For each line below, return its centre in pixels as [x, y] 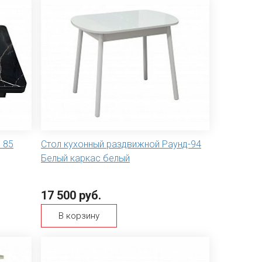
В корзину [79, 216]
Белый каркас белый [85, 158]
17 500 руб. [71, 196]
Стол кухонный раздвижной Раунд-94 [121, 144]
